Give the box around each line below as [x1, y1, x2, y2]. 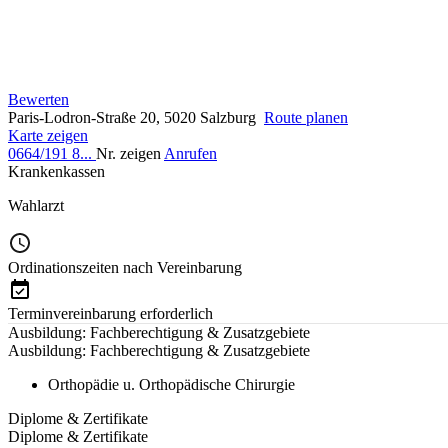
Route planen [264, 108, 348, 126]
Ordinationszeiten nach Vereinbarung [8, 258, 242, 276]
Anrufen [164, 144, 217, 162]
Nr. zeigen [96, 144, 161, 162]
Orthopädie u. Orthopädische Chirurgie [48, 375, 295, 393]
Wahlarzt [8, 196, 64, 214]
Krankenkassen [8, 162, 105, 180]
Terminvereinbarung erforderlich [8, 304, 213, 322]
